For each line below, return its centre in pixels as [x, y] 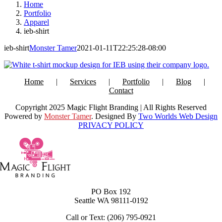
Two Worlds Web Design [178, 116]
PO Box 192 [111, 191]
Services [83, 81]
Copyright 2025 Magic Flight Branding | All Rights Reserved [111, 107]
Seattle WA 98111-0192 [111, 200]
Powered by [24, 116]
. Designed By [115, 116]
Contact [121, 90]
